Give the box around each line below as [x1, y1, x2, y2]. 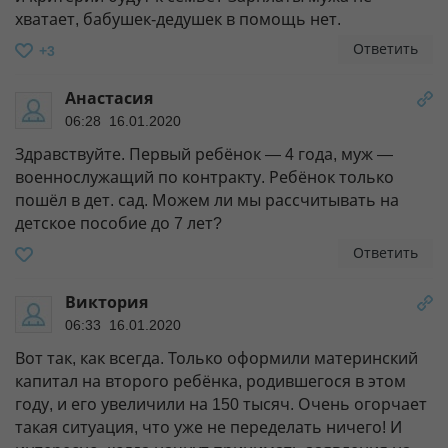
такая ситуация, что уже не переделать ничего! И [15, 418, 402, 436]
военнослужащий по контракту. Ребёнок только [15, 168, 394, 186]
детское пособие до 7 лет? [15, 214, 222, 232]
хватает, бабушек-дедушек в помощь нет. [15, 10, 341, 28]
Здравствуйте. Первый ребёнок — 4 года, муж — [15, 145, 393, 163]
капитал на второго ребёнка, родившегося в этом [15, 372, 406, 390]
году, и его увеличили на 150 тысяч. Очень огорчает [15, 395, 427, 413]
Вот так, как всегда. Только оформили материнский [15, 349, 418, 367]
